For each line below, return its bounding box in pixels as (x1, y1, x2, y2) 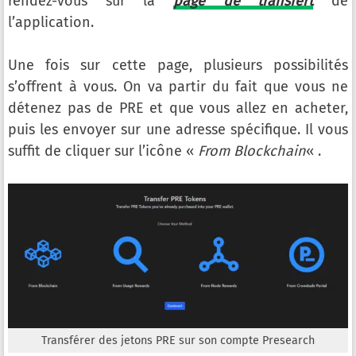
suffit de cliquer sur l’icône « (8, 142, 198, 161)
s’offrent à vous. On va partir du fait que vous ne (8, 78, 348, 96)
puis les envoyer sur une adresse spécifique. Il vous (8, 121, 348, 139)
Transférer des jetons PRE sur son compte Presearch (41, 334, 315, 348)
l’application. (8, 14, 94, 32)
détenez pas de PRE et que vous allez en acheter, (8, 99, 348, 118)
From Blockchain (198, 142, 306, 161)
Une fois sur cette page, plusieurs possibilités (8, 56, 348, 75)
